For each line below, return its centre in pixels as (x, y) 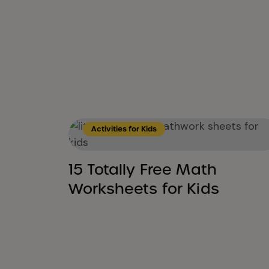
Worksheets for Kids (144, 189)
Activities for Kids (124, 129)
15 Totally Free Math (143, 169)
